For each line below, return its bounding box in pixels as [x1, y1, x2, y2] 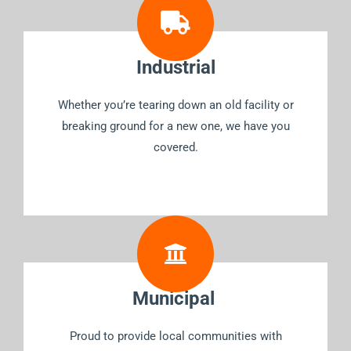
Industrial [136, 56, 215, 79]
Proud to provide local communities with [69, 328, 282, 343]
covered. [153, 140, 198, 155]
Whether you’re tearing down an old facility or [57, 98, 294, 113]
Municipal [132, 287, 215, 309]
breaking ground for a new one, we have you [61, 119, 290, 134]
